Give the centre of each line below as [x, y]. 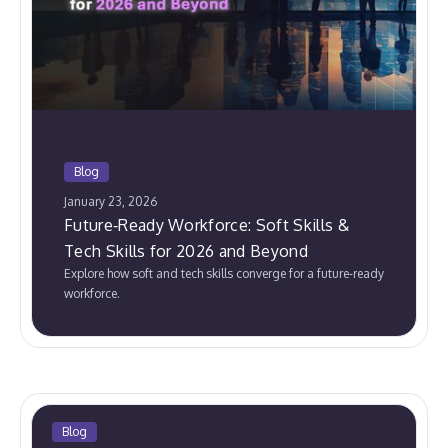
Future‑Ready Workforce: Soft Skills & [206, 224]
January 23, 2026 [110, 201]
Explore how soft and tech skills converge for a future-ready [224, 273]
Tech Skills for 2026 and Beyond [186, 250]
